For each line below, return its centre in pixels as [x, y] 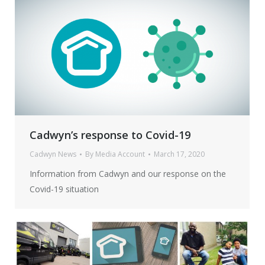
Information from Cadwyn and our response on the [128, 173]
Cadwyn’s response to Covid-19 [110, 135]
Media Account [120, 154]
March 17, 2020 [179, 154]
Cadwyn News [53, 154]
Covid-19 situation [64, 189]
